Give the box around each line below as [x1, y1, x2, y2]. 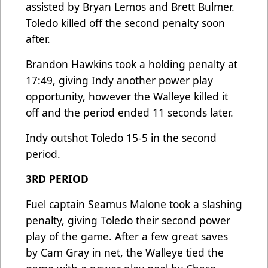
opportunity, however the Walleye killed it [26, 89, 228, 104]
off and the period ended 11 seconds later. [26, 105, 236, 120]
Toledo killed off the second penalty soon [26, 16, 225, 31]
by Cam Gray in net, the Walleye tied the [26, 245, 224, 260]
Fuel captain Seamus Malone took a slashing [26, 197, 242, 212]
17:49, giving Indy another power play [26, 73, 213, 88]
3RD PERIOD [26, 172, 89, 187]
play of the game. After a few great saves [26, 229, 228, 244]
